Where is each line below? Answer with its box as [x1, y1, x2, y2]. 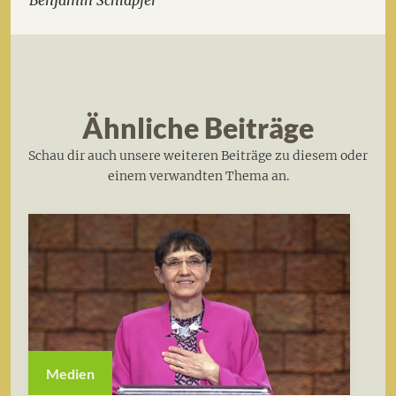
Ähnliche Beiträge [82, 110, 314, 146]
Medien [46, 364, 95, 382]
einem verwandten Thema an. [107, 168, 289, 185]
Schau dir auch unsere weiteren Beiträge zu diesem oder [28, 148, 368, 164]
